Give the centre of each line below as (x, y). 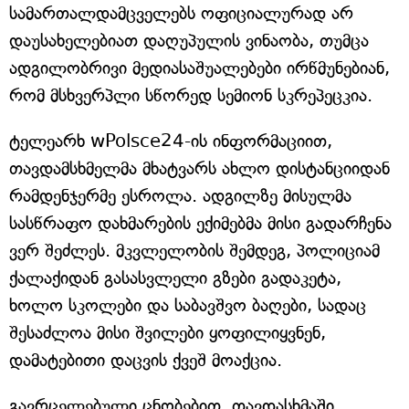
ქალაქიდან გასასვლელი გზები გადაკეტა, (175, 278)
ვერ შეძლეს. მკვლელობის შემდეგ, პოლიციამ (194, 251)
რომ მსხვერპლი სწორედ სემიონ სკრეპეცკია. (191, 95)
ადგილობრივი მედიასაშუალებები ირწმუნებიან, (199, 68)
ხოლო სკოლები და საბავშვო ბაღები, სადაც (188, 305)
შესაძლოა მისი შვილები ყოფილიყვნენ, (168, 333)
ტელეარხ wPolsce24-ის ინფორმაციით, (171, 141)
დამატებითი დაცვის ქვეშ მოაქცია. (146, 360)
